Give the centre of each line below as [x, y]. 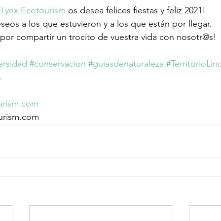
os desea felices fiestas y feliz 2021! [136, 11]
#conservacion [58, 64]
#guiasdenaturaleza [126, 64]
